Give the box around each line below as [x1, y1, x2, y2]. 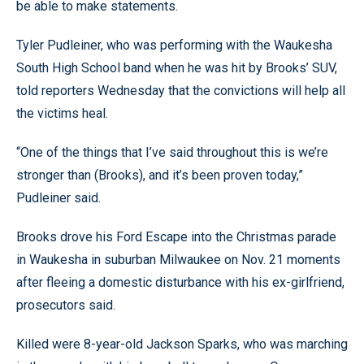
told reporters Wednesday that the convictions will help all [16, 82, 345, 98]
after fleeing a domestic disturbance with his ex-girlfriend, [16, 274, 344, 290]
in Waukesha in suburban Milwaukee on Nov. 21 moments [16, 251, 340, 267]
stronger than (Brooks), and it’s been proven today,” [16, 167, 303, 183]
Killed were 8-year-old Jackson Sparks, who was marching [16, 336, 348, 352]
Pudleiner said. [16, 189, 101, 206]
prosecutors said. [16, 297, 115, 313]
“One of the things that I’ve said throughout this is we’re [16, 144, 328, 160]
